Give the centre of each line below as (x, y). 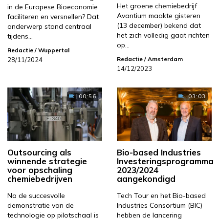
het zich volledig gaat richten (163, 35)
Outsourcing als (39, 153)
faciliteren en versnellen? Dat (53, 17)
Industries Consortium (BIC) (160, 206)
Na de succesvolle (36, 196)
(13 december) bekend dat (159, 26)
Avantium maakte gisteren (159, 16)
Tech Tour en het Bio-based (161, 196)
